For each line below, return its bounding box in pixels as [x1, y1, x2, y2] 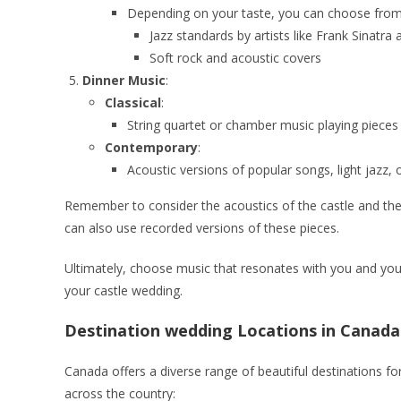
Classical [105, 93, 161, 111]
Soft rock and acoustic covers [149, 48, 321, 66]
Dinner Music [82, 71, 166, 89]
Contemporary [105, 138, 198, 156]
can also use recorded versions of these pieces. [64, 218, 339, 236]
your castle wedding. [64, 281, 183, 299]
